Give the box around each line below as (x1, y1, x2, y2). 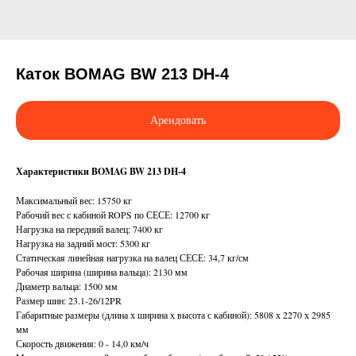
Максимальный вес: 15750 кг (16, 194, 132, 207)
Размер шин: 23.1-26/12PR (16, 294, 122, 308)
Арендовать (150, 114, 206, 127)
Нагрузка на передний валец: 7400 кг (16, 222, 163, 236)
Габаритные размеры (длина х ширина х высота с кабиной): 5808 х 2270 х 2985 (16, 308, 331, 322)
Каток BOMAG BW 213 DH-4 (16, 65, 229, 83)
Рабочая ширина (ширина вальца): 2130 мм (16, 265, 188, 279)
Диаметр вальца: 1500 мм (16, 280, 118, 293)
